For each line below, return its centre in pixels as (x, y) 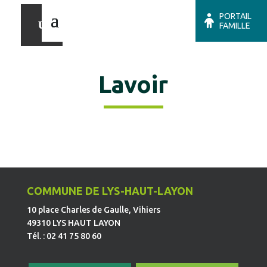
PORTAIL (235, 16)
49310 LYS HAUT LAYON (73, 223)
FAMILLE (235, 26)
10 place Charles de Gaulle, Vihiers (93, 210)
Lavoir (133, 84)
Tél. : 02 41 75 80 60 (64, 236)
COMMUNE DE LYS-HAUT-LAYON (110, 191)
